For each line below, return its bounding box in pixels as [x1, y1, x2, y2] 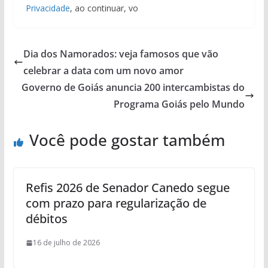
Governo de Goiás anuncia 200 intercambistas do [22, 81, 245, 95]
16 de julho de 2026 [32, 237, 100, 248]
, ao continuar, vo [69, 2, 138, 14]
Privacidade [25, 2, 70, 14]
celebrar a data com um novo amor [23, 64, 184, 78]
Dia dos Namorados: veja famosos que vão [23, 47, 218, 61]
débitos [25, 211, 68, 227]
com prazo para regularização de [25, 195, 206, 212]
